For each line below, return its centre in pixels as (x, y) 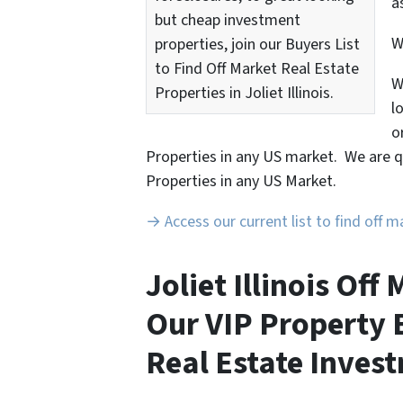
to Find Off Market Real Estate (257, 69)
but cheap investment (228, 21)
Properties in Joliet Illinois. (244, 94)
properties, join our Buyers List (257, 45)
